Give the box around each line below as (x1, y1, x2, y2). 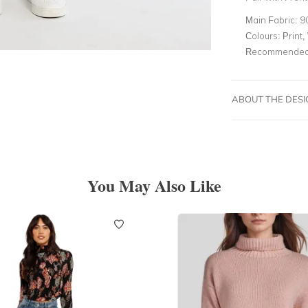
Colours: (245, 30, 283, 41)
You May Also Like (87, 173, 221, 197)
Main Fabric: (245, 14, 300, 25)
